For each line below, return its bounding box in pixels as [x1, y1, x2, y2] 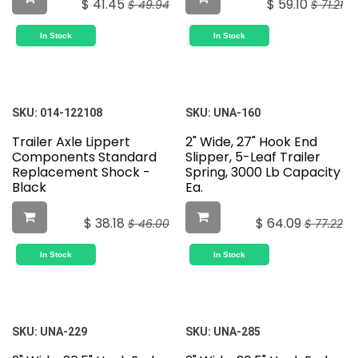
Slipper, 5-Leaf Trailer [185, 148, 320, 167]
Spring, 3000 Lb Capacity [185, 163, 340, 182]
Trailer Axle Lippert [12, 133, 130, 152]
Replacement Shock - [12, 163, 150, 182]
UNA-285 [213, 325, 261, 339]
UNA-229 [40, 325, 87, 339]
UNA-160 [213, 106, 261, 120]
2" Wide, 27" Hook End [185, 133, 317, 152]
